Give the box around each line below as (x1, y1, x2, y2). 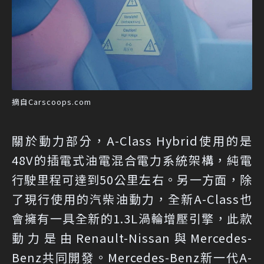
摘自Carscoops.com (12, 95, 91, 107)
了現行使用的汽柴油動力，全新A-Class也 (12, 190, 252, 207)
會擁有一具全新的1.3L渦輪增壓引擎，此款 (12, 209, 252, 227)
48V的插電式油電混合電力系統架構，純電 (12, 151, 252, 169)
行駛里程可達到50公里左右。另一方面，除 (12, 170, 252, 188)
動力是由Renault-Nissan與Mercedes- (12, 229, 252, 246)
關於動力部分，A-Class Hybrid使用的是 (12, 131, 252, 149)
